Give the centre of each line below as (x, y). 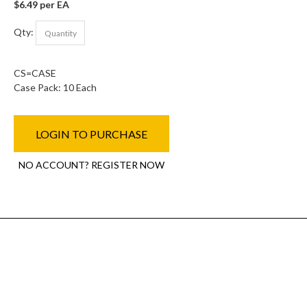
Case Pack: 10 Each (56, 87)
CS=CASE (35, 73)
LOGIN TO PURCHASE (92, 134)
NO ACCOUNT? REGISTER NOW (92, 165)
